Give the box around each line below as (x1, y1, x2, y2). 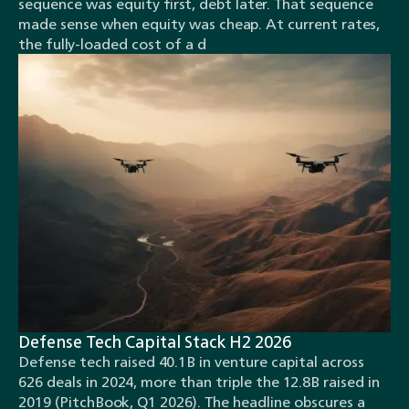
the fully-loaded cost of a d (18, 31, 206, 58)
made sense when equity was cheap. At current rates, (18, 11, 380, 37)
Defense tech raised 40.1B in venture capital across (18, 349, 364, 375)
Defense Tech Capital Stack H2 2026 (18, 327, 291, 357)
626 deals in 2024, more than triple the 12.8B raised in (18, 369, 380, 395)
